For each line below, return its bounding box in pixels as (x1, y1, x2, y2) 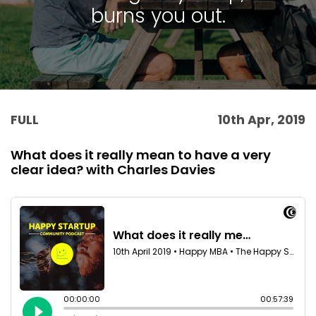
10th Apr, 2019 (218, 111, 305, 128)
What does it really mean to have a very (11, 145, 271, 164)
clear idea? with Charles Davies (11, 160, 215, 178)
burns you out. (90, 1, 226, 30)
